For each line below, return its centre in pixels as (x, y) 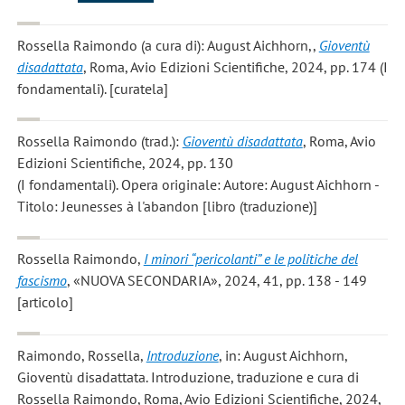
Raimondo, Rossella (78, 355)
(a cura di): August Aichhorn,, (228, 45)
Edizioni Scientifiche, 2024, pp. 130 (125, 163)
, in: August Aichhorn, (283, 355)
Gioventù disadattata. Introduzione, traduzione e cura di (188, 377)
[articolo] (45, 302)
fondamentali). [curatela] (92, 88)
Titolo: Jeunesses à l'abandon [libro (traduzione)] (167, 207)
